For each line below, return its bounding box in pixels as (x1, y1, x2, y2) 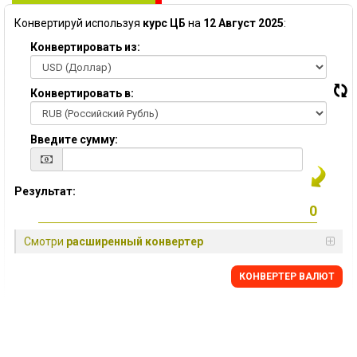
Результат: (14, 185, 76, 198)
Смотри (24, 235, 66, 248)
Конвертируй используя (14, 17, 143, 29)
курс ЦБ (143, 17, 186, 29)
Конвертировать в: (30, 87, 134, 100)
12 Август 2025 (203, 17, 284, 29)
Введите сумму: (30, 133, 118, 146)
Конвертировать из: (30, 41, 140, 53)
